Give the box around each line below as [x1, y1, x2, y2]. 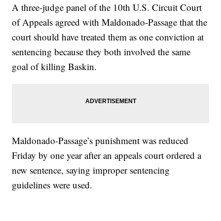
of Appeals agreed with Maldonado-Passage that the [12, 16, 208, 29]
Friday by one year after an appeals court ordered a [12, 149, 202, 162]
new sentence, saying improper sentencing [12, 164, 170, 177]
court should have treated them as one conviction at [12, 31, 204, 43]
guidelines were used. [12, 179, 93, 191]
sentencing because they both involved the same [12, 45, 191, 58]
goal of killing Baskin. [12, 60, 97, 73]
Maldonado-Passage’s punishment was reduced [12, 134, 189, 147]
